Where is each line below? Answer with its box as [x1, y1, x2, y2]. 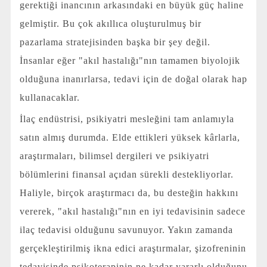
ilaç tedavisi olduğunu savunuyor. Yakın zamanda [19, 224, 233, 235]
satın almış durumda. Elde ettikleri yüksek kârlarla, [19, 132, 240, 142]
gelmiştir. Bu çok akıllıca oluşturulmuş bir [19, 18, 201, 29]
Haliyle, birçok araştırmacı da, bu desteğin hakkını [19, 187, 238, 198]
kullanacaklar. [19, 92, 80, 103]
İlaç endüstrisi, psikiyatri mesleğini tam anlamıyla [19, 113, 234, 124]
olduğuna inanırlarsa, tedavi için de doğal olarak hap [19, 73, 247, 84]
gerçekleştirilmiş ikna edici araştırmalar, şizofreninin [19, 243, 246, 253]
